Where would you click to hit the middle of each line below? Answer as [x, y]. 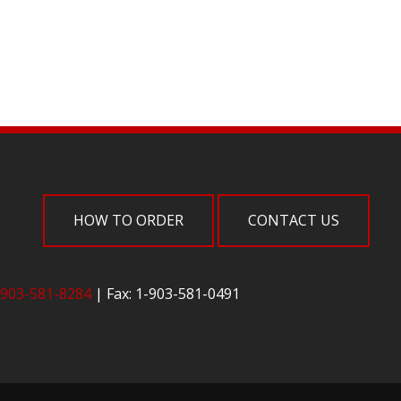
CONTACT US [294, 220]
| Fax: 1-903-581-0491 [166, 293]
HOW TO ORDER [129, 220]
